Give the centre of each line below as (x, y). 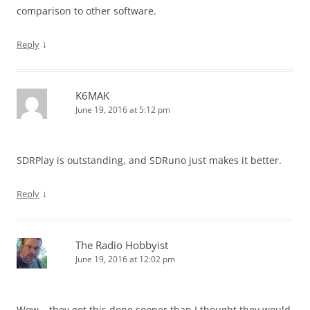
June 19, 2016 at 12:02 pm (125, 259)
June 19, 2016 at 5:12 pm (123, 109)
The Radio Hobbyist (122, 245)
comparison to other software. (86, 10)
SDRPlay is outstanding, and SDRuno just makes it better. (149, 160)
